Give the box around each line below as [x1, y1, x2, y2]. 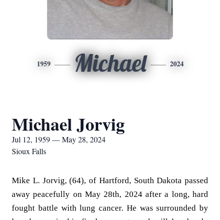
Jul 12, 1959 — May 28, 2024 [12, 134, 106, 144]
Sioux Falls [12, 146, 46, 156]
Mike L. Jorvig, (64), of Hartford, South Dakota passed [12, 176, 208, 185]
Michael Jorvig [12, 111, 125, 137]
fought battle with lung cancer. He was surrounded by [12, 203, 208, 213]
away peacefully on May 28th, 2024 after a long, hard [12, 190, 208, 199]
